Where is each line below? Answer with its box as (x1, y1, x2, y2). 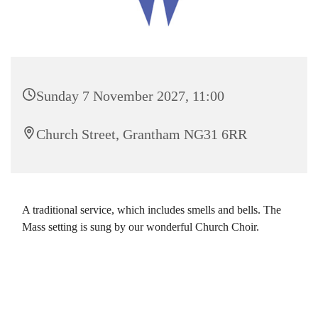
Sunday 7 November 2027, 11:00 (36, 87, 224, 104)
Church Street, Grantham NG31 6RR (36, 126, 247, 142)
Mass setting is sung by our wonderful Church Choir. (22, 220, 259, 233)
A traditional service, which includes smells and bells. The (22, 203, 281, 216)
